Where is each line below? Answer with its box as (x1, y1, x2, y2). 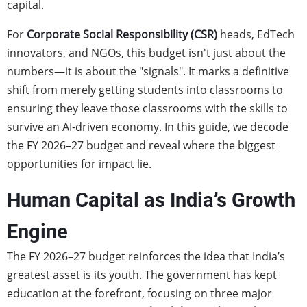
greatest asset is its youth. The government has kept (7, 267, 277, 282)
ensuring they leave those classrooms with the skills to (7, 101, 288, 116)
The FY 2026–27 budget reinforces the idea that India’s (7, 249, 285, 264)
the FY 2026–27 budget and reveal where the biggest (7, 138, 275, 153)
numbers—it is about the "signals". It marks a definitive (7, 64, 289, 79)
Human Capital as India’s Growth (7, 188, 295, 212)
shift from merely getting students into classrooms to (7, 82, 283, 97)
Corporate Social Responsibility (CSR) (27, 27, 217, 42)
